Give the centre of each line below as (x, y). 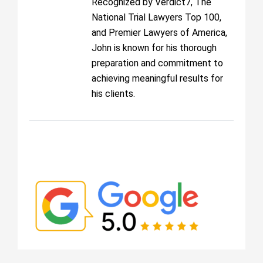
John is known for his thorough (154, 48)
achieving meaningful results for (157, 78)
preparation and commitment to (157, 63)
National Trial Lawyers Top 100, (156, 17)
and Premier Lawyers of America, (159, 33)
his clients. (113, 94)
